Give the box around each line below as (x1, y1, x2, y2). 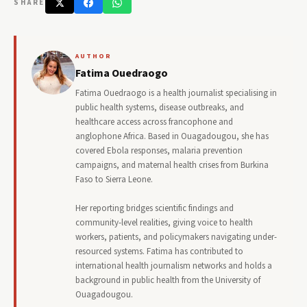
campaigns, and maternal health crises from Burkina (75, 159, 269, 172)
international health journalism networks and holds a (75, 260, 272, 273)
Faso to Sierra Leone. (75, 173, 153, 186)
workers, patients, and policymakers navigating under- (75, 231, 277, 244)
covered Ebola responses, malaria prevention (75, 145, 243, 158)
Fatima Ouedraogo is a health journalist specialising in (75, 87, 277, 100)
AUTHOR (75, 51, 112, 62)
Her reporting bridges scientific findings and (75, 202, 234, 215)
